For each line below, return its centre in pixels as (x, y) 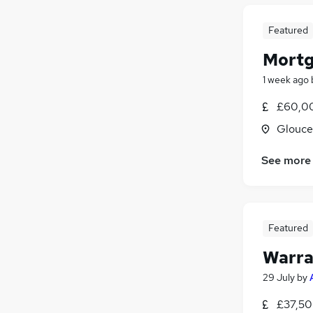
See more (286, 161)
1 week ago (286, 79)
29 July (279, 278)
